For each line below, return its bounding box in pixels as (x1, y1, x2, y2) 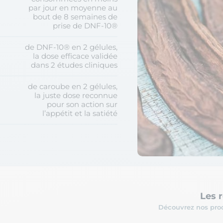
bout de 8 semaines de (32, 12, 117, 21)
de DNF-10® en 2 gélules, (24, 42, 117, 52)
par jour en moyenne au (28, 3, 117, 12)
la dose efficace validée (32, 51, 117, 61)
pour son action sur (46, 100, 117, 109)
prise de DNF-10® (52, 21, 117, 30)
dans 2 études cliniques (30, 60, 117, 70)
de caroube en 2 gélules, (27, 82, 117, 91)
